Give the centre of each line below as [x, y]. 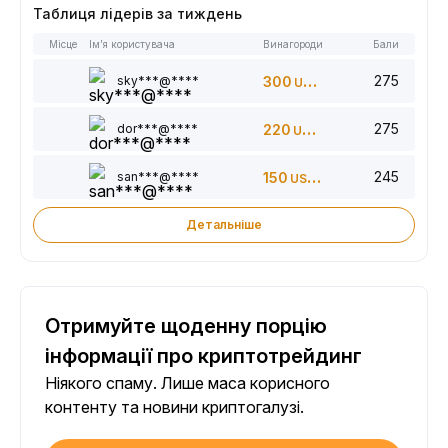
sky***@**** [158, 80]
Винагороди [293, 44]
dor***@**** [157, 128]
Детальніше [224, 224]
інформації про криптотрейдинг [203, 356]
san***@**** [158, 176]
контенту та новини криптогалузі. [174, 407]
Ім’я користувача [132, 44]
